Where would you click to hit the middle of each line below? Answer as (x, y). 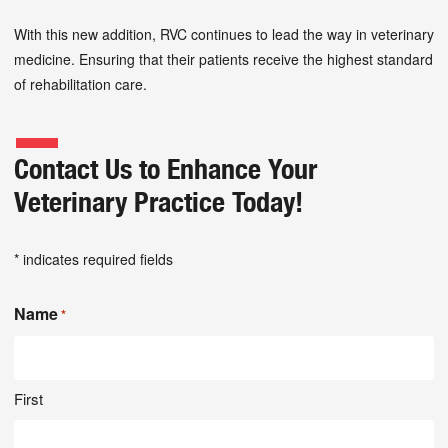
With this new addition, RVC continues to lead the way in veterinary (224, 33)
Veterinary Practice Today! (158, 201)
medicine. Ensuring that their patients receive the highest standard (223, 58)
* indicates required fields (93, 258)
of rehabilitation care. (80, 83)
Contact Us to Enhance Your (165, 168)
